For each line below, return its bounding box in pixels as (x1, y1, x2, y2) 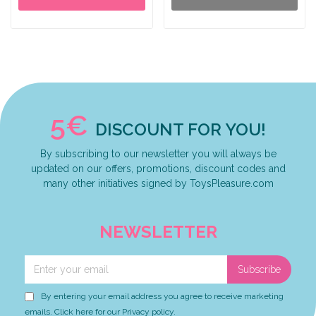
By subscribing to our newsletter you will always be (39, 148, 276, 160)
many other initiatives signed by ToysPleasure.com (42, 178, 274, 190)
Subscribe (238, 264, 281, 276)
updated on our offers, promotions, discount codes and (30, 163, 286, 175)
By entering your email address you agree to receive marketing (41, 291, 284, 302)
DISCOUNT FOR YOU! (95, 119, 266, 140)
